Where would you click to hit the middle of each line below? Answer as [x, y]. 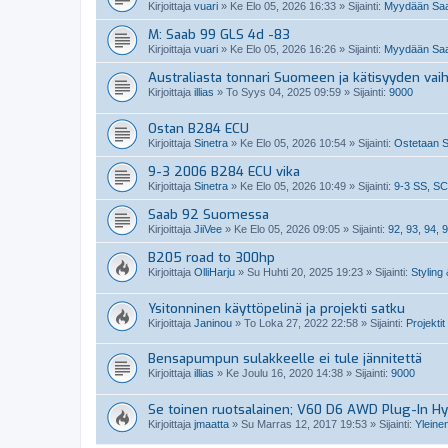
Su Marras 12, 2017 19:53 [304, 423]
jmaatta [211, 423]
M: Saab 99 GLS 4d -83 [219, 35]
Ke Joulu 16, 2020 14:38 [284, 373]
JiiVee [208, 228]
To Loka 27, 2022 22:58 [301, 322]
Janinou [213, 322]
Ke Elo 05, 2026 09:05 [287, 228]
